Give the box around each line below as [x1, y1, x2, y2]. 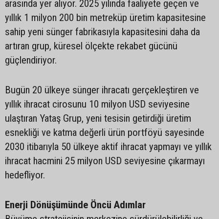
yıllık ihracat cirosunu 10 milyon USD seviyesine [5, 98, 190, 110]
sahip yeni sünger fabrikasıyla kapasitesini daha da [5, 26, 200, 38]
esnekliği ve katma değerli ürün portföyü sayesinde [5, 127, 204, 138]
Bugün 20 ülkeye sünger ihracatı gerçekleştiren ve [5, 84, 199, 96]
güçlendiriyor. [5, 54, 57, 66]
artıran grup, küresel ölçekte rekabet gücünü [5, 40, 177, 52]
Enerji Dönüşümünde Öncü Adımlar [5, 199, 146, 211]
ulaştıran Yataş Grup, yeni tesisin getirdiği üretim [5, 112, 191, 124]
